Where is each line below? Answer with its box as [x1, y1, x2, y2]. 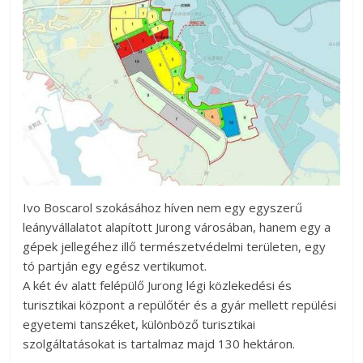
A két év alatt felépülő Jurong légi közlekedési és [23, 277, 293, 294]
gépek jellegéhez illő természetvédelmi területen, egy [23, 238, 327, 255]
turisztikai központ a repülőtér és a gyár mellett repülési [23, 297, 337, 314]
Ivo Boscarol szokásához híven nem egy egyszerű [23, 199, 303, 216]
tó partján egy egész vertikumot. [23, 258, 207, 275]
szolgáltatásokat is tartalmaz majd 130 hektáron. [23, 335, 296, 352]
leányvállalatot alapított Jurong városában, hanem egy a [23, 219, 331, 236]
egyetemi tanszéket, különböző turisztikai [23, 316, 256, 333]
